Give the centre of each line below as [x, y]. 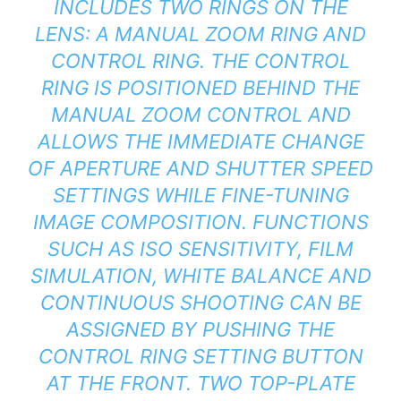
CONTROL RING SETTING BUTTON [200, 357]
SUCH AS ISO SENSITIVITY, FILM [200, 249]
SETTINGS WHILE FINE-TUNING [200, 196]
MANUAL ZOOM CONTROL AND [200, 115]
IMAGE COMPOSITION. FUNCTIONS [200, 222]
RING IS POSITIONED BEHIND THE [200, 88]
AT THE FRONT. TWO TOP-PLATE [200, 384]
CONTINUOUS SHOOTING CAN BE [200, 303]
